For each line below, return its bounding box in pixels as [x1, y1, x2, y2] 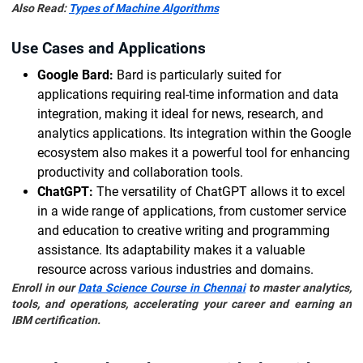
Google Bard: [37, 67, 113, 83]
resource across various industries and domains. [37, 262, 314, 277]
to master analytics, [246, 281, 352, 294]
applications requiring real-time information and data [37, 87, 339, 102]
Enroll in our [11, 281, 78, 294]
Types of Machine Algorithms [69, 2, 219, 15]
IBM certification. [11, 314, 100, 327]
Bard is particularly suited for [113, 67, 281, 83]
